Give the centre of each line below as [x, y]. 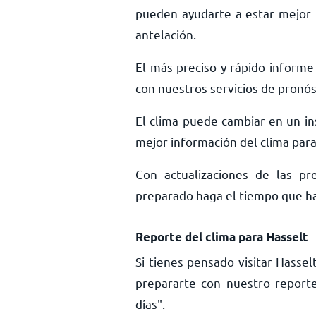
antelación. [166, 34]
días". [150, 304]
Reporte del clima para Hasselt [222, 237]
